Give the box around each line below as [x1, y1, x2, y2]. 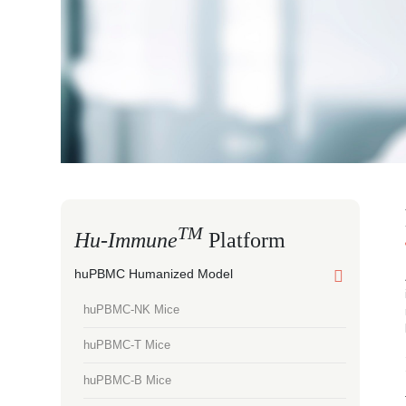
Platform [203, 228, 286, 252]
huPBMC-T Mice [83, 338, 171, 352]
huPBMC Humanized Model [74, 266, 234, 281]
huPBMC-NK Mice [83, 303, 180, 316]
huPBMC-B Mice [83, 373, 172, 387]
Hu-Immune [74, 228, 179, 252]
